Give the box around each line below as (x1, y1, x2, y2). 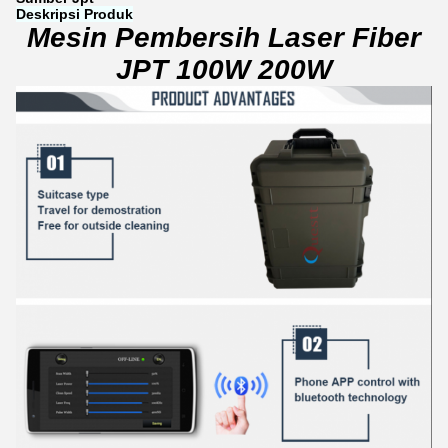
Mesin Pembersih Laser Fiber (27, 22, 421, 53)
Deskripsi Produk (16, 6, 133, 22)
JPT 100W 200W (116, 54, 332, 85)
